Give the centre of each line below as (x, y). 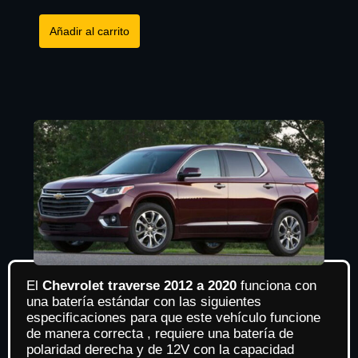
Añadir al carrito (89, 32)
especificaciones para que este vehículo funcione (173, 318)
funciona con (276, 286)
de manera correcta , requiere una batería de (160, 334)
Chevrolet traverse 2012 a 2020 (139, 286)
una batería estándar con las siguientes (144, 302)
